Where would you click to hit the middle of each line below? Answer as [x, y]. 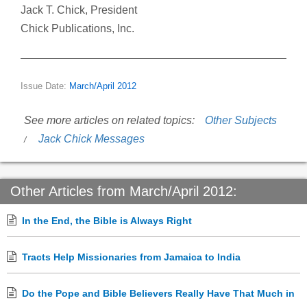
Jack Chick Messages [91, 139]
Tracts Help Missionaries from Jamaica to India [131, 257]
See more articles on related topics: [109, 121]
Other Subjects [241, 121]
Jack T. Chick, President [79, 10]
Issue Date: [45, 87]
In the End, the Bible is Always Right [107, 221]
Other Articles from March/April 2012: [124, 192]
